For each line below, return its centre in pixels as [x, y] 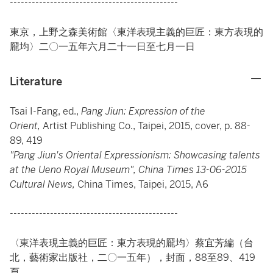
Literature [36, 81]
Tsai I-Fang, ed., [45, 111]
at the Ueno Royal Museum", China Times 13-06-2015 [128, 170]
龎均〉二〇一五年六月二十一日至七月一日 [102, 47]
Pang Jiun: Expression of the [143, 111]
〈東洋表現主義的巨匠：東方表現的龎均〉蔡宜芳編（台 [132, 243]
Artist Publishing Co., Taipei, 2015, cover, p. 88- [147, 126]
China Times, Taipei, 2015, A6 [143, 184]
